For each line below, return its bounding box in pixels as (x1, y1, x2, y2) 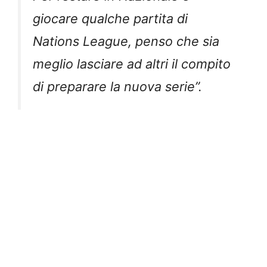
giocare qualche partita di (33, 10, 188, 26)
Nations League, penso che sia (33, 33, 219, 49)
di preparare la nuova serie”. (33, 78, 202, 94)
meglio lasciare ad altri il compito (33, 55, 231, 72)
